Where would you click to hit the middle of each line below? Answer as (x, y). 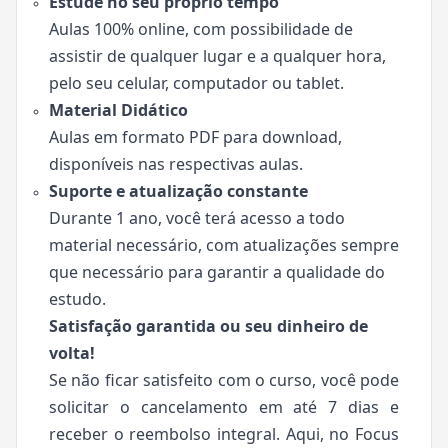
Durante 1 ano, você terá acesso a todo (197, 218)
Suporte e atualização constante (178, 191)
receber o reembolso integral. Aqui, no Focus (224, 434)
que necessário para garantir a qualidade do (217, 272)
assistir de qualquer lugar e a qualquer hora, (217, 56)
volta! (72, 353)
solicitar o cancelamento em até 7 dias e (224, 407)
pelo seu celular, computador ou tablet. (196, 83)
